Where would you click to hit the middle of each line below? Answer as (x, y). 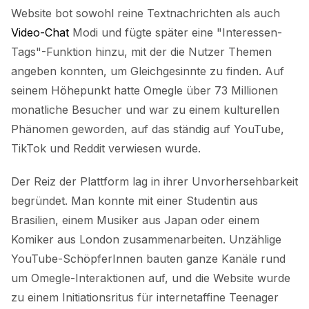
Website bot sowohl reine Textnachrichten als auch (146, 13)
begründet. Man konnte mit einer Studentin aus (134, 200)
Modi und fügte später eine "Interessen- (176, 32)
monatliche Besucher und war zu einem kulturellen (145, 109)
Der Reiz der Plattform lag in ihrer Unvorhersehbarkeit (154, 181)
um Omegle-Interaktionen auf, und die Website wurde (151, 278)
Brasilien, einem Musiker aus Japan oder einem (135, 220)
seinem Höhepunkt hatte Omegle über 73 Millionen (144, 90)
